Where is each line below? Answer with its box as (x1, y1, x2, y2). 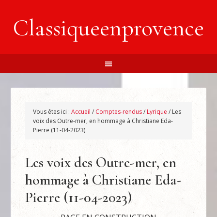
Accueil (71, 108, 91, 116)
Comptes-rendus (95, 108, 142, 116)
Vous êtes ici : (33, 108, 72, 116)
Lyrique (147, 108, 168, 116)
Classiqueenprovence (13, 14, 204, 42)
